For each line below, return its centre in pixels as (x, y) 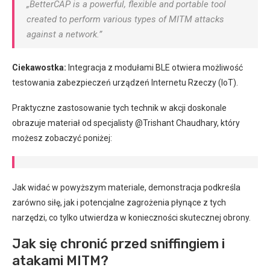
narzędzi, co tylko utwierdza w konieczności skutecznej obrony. (131, 218)
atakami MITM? (60, 261)
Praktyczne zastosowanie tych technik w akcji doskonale (119, 108)
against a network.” (64, 34)
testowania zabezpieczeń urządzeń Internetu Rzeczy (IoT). (125, 83)
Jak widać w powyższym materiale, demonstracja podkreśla (126, 187)
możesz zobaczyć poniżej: (62, 138)
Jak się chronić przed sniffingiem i (118, 244)
